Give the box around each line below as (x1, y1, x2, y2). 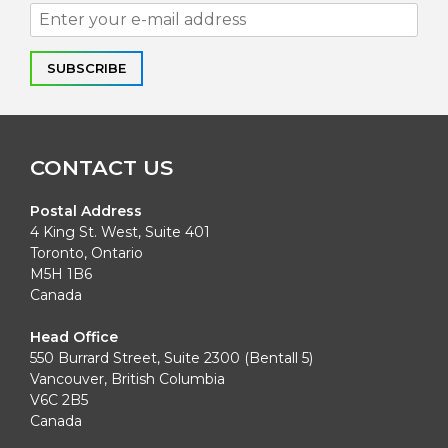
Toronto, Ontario (30, 243, 143, 262)
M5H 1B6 (30, 264, 92, 283)
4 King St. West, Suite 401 (30, 222, 210, 241)
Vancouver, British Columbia (30, 369, 225, 388)
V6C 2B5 (30, 390, 88, 409)
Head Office (30, 327, 118, 346)
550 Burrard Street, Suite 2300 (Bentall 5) (30, 348, 313, 367)
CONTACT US (30, 155, 173, 181)
